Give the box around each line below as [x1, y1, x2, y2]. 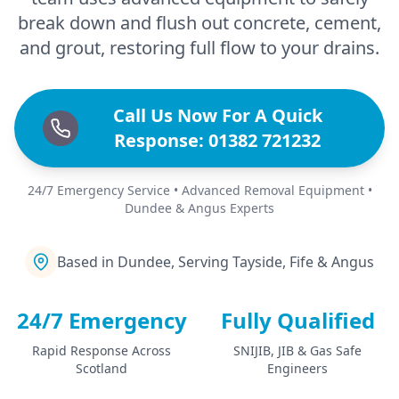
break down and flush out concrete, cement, [18, 10, 381, 35]
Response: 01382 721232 [114, 127, 321, 152]
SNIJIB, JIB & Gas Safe [233, 341, 362, 359]
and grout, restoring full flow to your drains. [20, 35, 379, 60]
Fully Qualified [220, 305, 375, 335]
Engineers [267, 359, 328, 377]
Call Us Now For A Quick [112, 102, 322, 127]
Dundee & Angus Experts [125, 199, 274, 216]
